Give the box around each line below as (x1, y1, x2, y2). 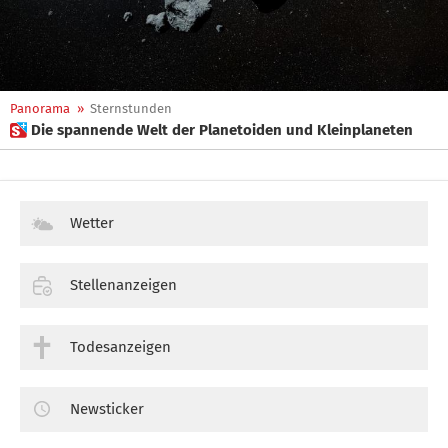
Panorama (10, 101, 70, 116)
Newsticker (70, 399, 144, 418)
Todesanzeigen (70, 337, 171, 356)
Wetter (70, 214, 114, 232)
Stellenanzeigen (70, 275, 177, 294)
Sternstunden (90, 101, 172, 116)
